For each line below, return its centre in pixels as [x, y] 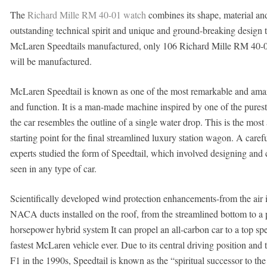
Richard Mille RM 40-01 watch [86, 15]
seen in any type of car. [53, 168]
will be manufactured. [51, 61]
